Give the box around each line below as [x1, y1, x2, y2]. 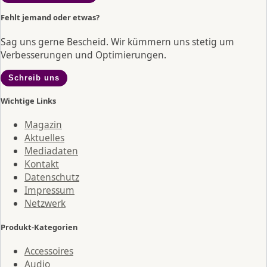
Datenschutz [24, 170, 79, 184]
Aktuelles [24, 131, 64, 145]
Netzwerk [24, 197, 66, 210]
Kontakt [24, 157, 59, 171]
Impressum [24, 184, 74, 197]
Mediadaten [24, 144, 78, 158]
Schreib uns [8, 73, 60, 83]
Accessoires [24, 244, 73, 258]
